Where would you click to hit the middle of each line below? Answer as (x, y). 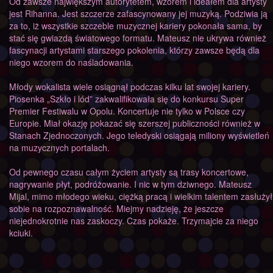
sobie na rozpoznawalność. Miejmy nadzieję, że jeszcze (116, 208)
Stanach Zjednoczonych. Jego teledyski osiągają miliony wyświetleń (139, 135)
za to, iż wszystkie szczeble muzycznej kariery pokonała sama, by (136, 26)
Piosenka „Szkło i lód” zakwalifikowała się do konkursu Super (126, 99)
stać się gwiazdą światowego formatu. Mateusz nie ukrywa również (138, 38)
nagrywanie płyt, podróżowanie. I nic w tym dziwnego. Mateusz (130, 184)
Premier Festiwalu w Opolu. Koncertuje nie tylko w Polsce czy (127, 111)
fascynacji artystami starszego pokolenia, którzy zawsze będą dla (134, 50)
